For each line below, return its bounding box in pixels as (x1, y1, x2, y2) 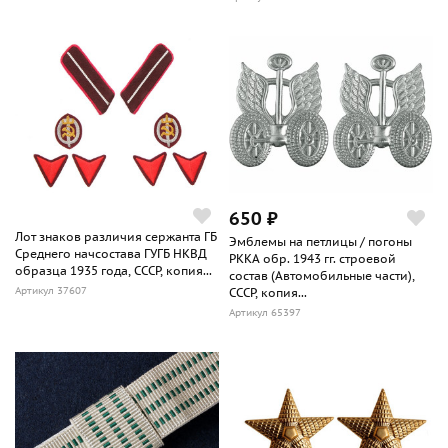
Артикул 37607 (15, 284, 87, 298)
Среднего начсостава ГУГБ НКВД (15, 246, 207, 262)
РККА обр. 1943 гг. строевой (229, 251, 396, 267)
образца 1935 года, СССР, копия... (15, 263, 212, 279)
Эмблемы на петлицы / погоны (229, 234, 412, 250)
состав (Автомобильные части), (229, 268, 415, 284)
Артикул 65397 (229, 306, 301, 320)
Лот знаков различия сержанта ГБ (15, 229, 217, 245)
